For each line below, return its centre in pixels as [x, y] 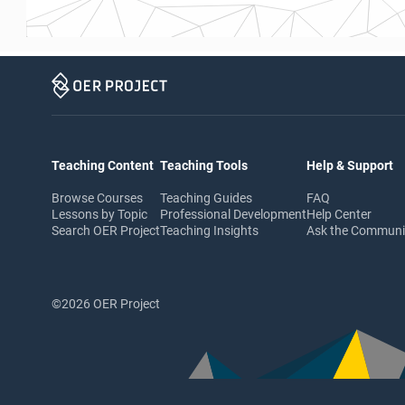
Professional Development [233, 214]
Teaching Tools [204, 165]
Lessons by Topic [99, 214]
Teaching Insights [209, 230]
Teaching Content [103, 165]
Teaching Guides [206, 198]
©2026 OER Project [106, 303]
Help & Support [350, 165]
